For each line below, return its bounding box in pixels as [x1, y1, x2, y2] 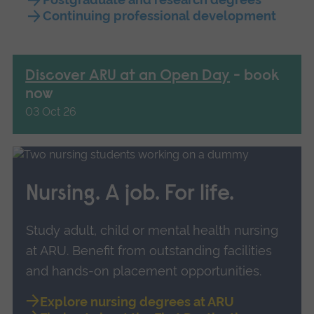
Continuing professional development [42, 8, 276, 24]
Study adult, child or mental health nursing [26, 223, 279, 238]
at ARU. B [26, 243, 81, 259]
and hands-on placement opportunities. [26, 264, 262, 279]
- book [230, 69, 280, 85]
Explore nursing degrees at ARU [39, 294, 234, 310]
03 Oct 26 [25, 105, 77, 119]
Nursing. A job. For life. [26, 184, 235, 206]
